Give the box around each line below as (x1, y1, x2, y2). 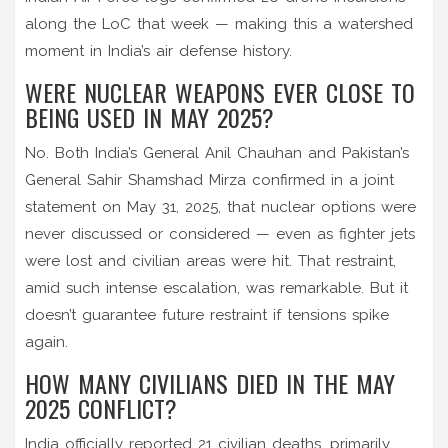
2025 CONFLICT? (25, 389, 177, 426)
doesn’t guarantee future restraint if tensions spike (25, 305, 389, 324)
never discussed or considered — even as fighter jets (25, 224, 415, 243)
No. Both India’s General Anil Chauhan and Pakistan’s (25, 143, 409, 162)
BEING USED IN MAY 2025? (25, 98, 274, 135)
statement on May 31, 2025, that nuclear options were (25, 197, 416, 216)
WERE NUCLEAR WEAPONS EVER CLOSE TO (25, 73, 415, 110)
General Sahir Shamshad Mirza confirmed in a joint (25, 170, 394, 189)
